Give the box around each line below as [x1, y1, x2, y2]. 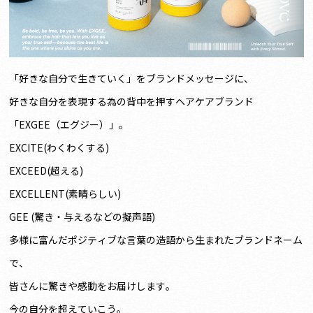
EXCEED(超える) [9, 163, 84, 177]
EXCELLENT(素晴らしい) [9, 186, 122, 201]
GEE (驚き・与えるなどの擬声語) [9, 209, 156, 224]
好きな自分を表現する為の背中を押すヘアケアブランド [9, 94, 254, 108]
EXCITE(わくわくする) [9, 140, 110, 154]
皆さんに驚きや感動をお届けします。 [9, 278, 176, 293]
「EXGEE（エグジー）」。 [9, 117, 129, 131]
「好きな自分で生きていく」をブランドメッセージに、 [9, 71, 254, 85]
